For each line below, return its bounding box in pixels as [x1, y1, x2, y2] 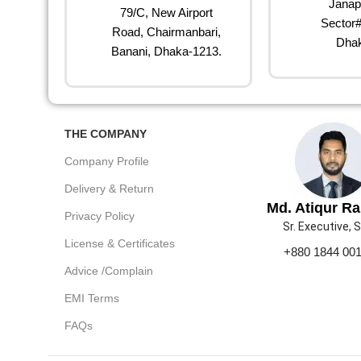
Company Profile [64, 154, 149, 168]
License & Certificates [64, 236, 175, 250]
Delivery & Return [64, 181, 154, 195]
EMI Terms [64, 291, 119, 305]
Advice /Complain [64, 263, 153, 277]
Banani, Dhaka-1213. [110, 44, 222, 58]
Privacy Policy [64, 209, 135, 222]
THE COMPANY [64, 127, 147, 140]
